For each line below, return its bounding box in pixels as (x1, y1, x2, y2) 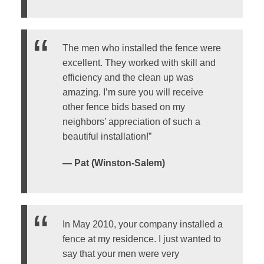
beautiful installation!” (62, 131, 151, 142)
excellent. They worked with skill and (62, 58, 216, 68)
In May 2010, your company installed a (62, 219, 223, 229)
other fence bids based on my (62, 102, 185, 113)
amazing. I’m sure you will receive (62, 87, 203, 98)
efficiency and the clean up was (62, 72, 193, 83)
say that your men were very (62, 248, 179, 259)
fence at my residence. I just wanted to (62, 233, 221, 244)
